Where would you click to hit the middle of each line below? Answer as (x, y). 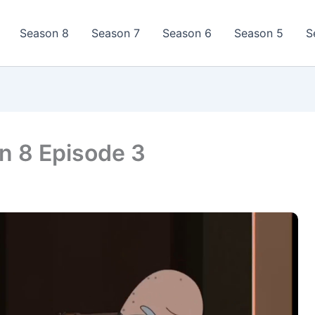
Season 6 (187, 33)
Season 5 (259, 33)
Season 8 (44, 33)
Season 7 (116, 33)
